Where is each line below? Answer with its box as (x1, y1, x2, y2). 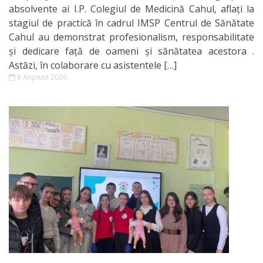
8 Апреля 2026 (15, 72, 67, 82)
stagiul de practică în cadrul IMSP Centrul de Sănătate (9, 16, 254, 29)
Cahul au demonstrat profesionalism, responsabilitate (9, 30, 254, 43)
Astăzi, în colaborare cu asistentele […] (9, 58, 177, 72)
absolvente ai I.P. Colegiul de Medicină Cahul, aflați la (9, 2, 254, 15)
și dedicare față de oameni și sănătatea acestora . (9, 44, 254, 58)
